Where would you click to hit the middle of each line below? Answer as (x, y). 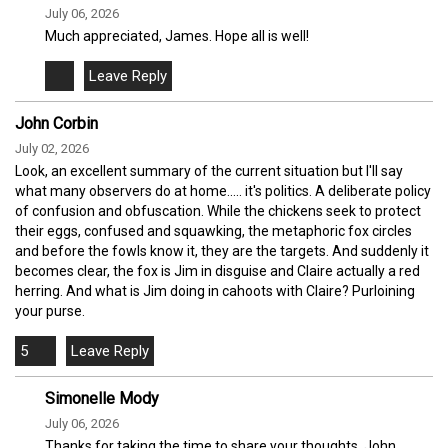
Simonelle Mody (102, 399)
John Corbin (56, 124)
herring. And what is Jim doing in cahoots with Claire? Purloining (215, 291)
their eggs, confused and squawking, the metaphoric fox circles (213, 231)
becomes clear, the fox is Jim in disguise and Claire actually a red (217, 271)
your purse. (50, 311)
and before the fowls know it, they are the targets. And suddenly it (222, 251)
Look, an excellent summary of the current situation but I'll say (209, 171)
